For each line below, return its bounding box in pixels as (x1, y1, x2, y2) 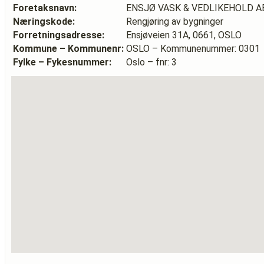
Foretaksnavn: (13, 2, 77, 14)
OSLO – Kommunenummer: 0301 (126, 43, 260, 54)
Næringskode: (13, 16, 75, 27)
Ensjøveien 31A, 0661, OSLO (126, 29, 242, 41)
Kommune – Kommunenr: (13, 43, 124, 54)
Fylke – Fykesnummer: (13, 57, 111, 68)
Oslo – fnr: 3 (126, 57, 177, 68)
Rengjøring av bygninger (126, 16, 223, 27)
